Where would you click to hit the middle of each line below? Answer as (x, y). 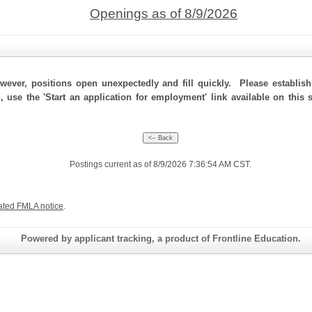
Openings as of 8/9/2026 (164, 14)
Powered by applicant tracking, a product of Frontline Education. (161, 239)
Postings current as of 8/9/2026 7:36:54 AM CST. (160, 164)
